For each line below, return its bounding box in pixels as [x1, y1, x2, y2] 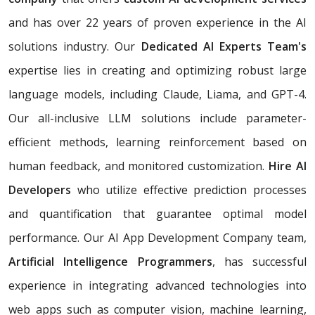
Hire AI [269, 157, 307, 174]
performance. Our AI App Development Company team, [8, 229, 307, 245]
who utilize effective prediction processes [77, 181, 307, 198]
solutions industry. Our [8, 38, 141, 54]
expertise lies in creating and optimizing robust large [8, 62, 307, 78]
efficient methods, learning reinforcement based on [8, 134, 307, 150]
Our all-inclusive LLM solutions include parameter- [8, 110, 307, 126]
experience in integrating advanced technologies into [8, 277, 307, 293]
